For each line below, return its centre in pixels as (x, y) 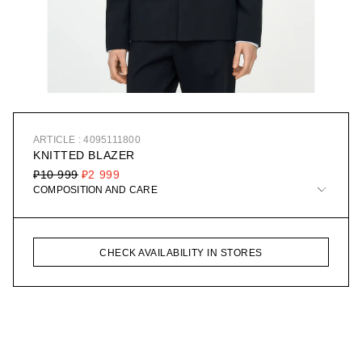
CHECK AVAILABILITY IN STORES (181, 253)
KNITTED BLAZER (84, 156)
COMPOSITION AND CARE (95, 190)
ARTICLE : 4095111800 (87, 140)
